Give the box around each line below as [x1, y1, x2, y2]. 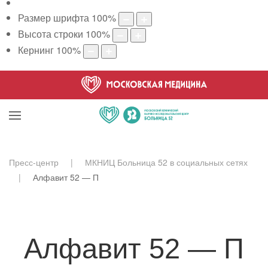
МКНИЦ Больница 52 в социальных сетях [85, 156, 248, 168]
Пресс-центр [9, 156, 59, 168]
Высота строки [18, 27, 83, 41]
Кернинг [18, 42, 54, 57]
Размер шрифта [18, 11, 89, 25]
